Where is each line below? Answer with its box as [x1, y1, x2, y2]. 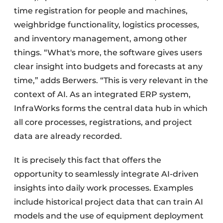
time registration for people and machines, [14, 6, 188, 16]
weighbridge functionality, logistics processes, [14, 20, 199, 30]
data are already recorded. [14, 131, 122, 141]
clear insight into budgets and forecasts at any [14, 62, 203, 72]
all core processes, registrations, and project [14, 117, 192, 127]
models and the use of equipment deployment [14, 211, 204, 221]
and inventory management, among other [14, 34, 187, 44]
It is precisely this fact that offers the [14, 155, 161, 165]
